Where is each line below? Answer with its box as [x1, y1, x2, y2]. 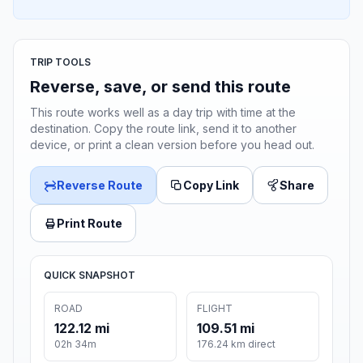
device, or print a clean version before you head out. [30, 138, 314, 152]
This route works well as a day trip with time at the [30, 105, 296, 120]
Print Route [57, 216, 122, 231]
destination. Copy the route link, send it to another [30, 122, 297, 136]
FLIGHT [197, 302, 233, 315]
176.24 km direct [197, 338, 275, 351]
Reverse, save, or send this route [30, 77, 291, 97]
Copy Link [183, 178, 239, 193]
